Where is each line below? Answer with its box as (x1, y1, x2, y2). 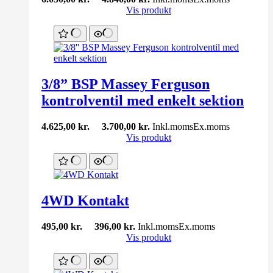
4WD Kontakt (41, 193, 129, 209)
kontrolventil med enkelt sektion (41, 93, 244, 109)
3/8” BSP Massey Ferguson (41, 76, 210, 93)
